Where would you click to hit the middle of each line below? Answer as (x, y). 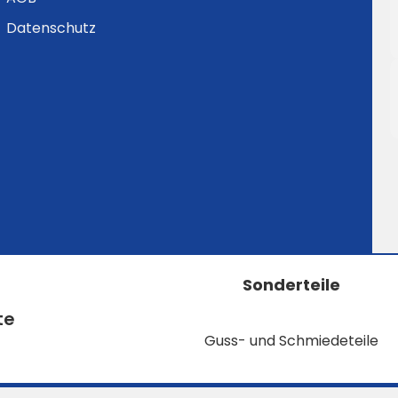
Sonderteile (291, 285)
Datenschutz (51, 28)
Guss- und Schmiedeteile (291, 341)
